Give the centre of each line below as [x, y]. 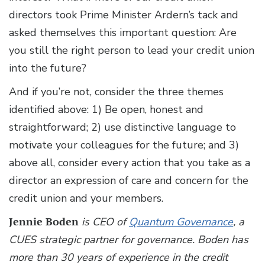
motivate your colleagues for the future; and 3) [124, 145]
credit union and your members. [86, 198]
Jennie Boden [44, 222]
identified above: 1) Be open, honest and [106, 110]
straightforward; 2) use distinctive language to [122, 127]
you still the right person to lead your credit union [132, 51]
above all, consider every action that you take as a [130, 163]
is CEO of [104, 222]
